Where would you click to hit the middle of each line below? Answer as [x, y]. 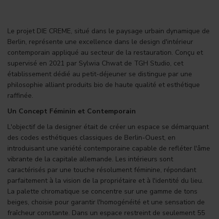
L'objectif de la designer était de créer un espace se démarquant [108, 127]
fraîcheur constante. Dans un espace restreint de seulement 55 [106, 213]
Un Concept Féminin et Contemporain [72, 111]
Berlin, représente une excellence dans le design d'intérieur [100, 42]
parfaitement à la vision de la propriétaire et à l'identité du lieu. [105, 181]
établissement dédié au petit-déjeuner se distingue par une [100, 74]
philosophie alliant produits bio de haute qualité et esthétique [104, 85]
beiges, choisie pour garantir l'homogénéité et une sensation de [106, 202]
